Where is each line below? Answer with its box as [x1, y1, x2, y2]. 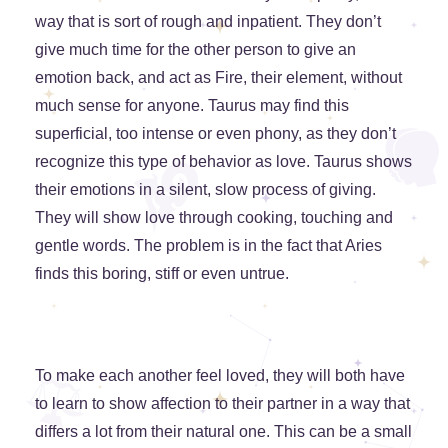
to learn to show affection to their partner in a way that [35, 394, 410, 412]
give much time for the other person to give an [35, 40, 356, 58]
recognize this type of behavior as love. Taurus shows [35, 152, 412, 170]
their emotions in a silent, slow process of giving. [35, 180, 376, 198]
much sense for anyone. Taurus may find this [35, 96, 349, 114]
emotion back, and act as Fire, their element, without [35, 68, 402, 86]
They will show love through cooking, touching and [35, 208, 393, 226]
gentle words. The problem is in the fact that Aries [35, 236, 382, 254]
